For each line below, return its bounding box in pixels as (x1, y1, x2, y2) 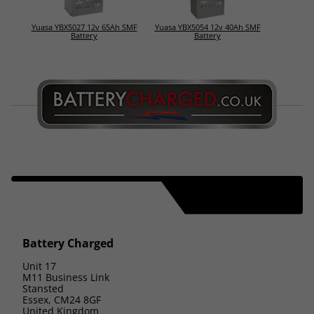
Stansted (22, 281, 64, 295)
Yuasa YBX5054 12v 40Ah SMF (154, 21, 261, 32)
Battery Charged (22, 235, 114, 251)
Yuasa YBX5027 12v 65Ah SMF (31, 21, 137, 32)
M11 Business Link (22, 270, 109, 284)
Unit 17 (22, 259, 56, 273)
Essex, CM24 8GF (22, 292, 101, 306)
